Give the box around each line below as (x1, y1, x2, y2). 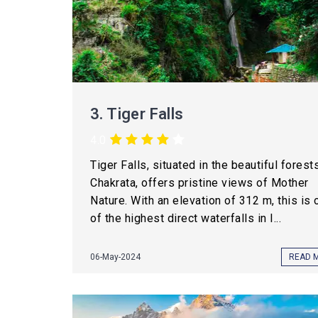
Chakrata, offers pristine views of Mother (90, 176, 309, 190)
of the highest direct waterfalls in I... (90, 212, 281, 225)
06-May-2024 (90, 252, 141, 262)
